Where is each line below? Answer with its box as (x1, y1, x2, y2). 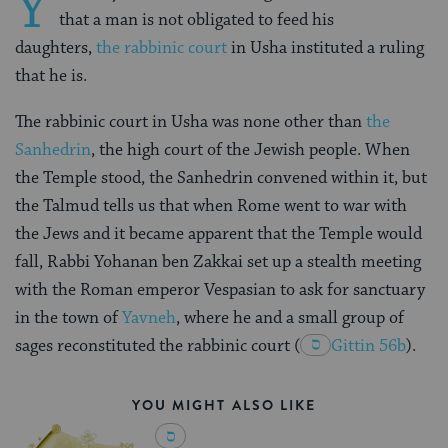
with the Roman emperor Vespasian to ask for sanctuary (15, 279, 425, 302)
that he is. (15, 65, 91, 88)
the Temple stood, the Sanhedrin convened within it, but (15, 167, 427, 190)
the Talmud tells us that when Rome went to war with (15, 195, 407, 218)
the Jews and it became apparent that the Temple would (15, 223, 422, 246)
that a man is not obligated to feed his (59, 9, 334, 32)
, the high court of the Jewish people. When (91, 139, 410, 162)
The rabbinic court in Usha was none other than (15, 111, 366, 134)
